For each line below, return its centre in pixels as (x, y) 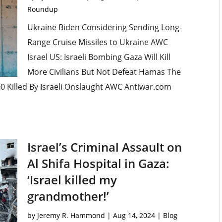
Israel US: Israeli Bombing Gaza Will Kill (99, 57)
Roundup (42, 9)
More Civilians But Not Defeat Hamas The (104, 72)
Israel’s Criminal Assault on (104, 147)
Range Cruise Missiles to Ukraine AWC (97, 42)
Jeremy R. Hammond (71, 216)
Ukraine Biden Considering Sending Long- (104, 28)
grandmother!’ (68, 196)
